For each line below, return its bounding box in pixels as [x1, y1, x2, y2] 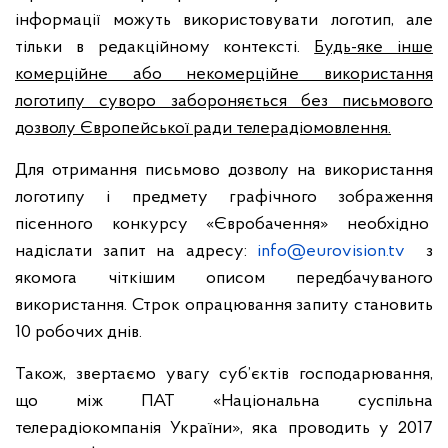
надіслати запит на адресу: [15, 242, 257, 261]
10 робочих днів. [15, 323, 142, 342]
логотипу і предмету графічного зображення [15, 188, 433, 207]
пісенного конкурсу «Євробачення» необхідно [15, 215, 433, 234]
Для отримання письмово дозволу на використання [15, 161, 433, 180]
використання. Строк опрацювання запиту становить [15, 296, 433, 315]
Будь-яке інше [314, 38, 434, 57]
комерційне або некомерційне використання [15, 65, 433, 84]
